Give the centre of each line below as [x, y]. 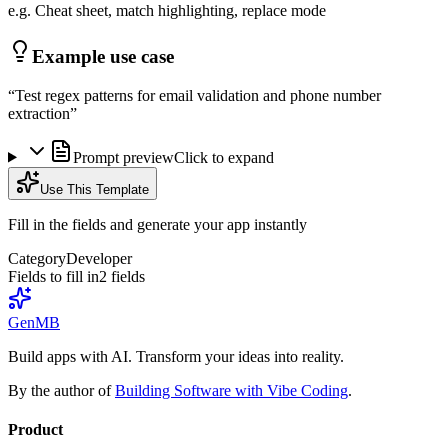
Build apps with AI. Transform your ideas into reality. [176, 356]
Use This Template [94, 189]
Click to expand [223, 157]
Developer [99, 258]
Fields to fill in [53, 276]
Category [37, 258]
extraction [39, 113]
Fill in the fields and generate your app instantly [157, 224]
